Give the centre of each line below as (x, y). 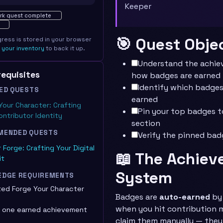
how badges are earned (176, 76)
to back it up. (65, 48)
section (146, 123)
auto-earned (185, 197)
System (144, 178)
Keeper (138, 6)
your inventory (23, 48)
